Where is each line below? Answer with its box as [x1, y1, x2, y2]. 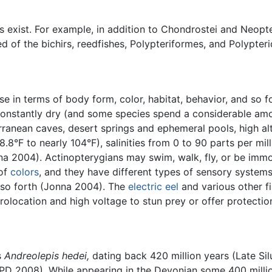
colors [10, 165, 39, 178]
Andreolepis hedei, [4, 250, 89, 262]
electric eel [128, 180, 178, 192]
